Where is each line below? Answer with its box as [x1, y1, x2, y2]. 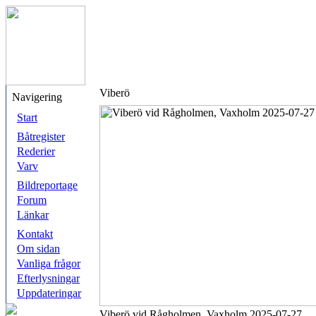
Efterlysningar [17, 272, 80, 284]
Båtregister [17, 130, 65, 142]
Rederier [17, 145, 55, 157]
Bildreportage [17, 179, 78, 191]
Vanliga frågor [17, 257, 80, 269]
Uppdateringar [17, 287, 81, 299]
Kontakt [17, 228, 53, 240]
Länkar [17, 209, 49, 221]
